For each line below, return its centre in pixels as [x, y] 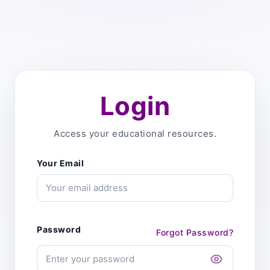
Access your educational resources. [135, 133]
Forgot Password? [195, 232]
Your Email [60, 163]
